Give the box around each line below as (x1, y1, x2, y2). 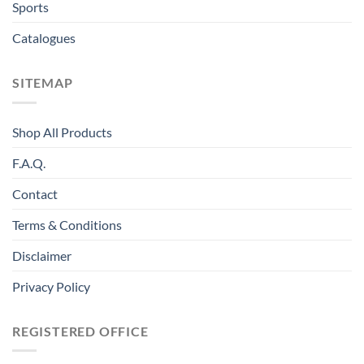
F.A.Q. (12, 154, 45, 171)
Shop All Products (12, 123, 112, 140)
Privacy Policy (12, 278, 90, 294)
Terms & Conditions (12, 216, 122, 232)
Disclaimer (12, 247, 71, 263)
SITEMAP (12, 75, 73, 91)
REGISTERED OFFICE (12, 323, 149, 339)
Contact (12, 185, 58, 201)
